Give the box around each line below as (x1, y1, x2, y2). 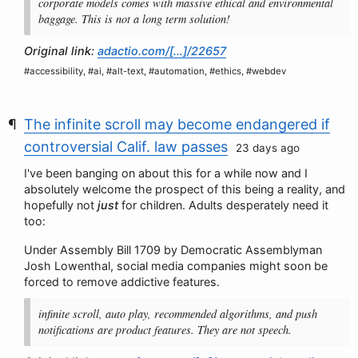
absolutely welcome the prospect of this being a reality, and (24, 182, 345, 196)
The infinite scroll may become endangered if (24, 116, 330, 133)
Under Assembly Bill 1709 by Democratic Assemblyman (24, 243, 322, 257)
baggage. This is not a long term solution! (38, 11, 230, 26)
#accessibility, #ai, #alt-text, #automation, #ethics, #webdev (24, 66, 286, 77)
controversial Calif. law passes (24, 138, 228, 155)
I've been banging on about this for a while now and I (24, 166, 308, 180)
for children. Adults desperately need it (118, 198, 328, 212)
